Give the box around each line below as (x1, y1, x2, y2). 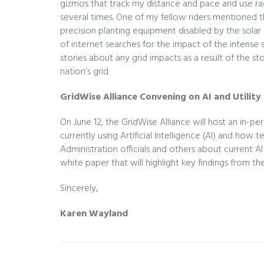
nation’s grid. (60, 64, 110, 80)
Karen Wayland (60, 206, 128, 222)
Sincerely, (60, 181, 98, 196)
